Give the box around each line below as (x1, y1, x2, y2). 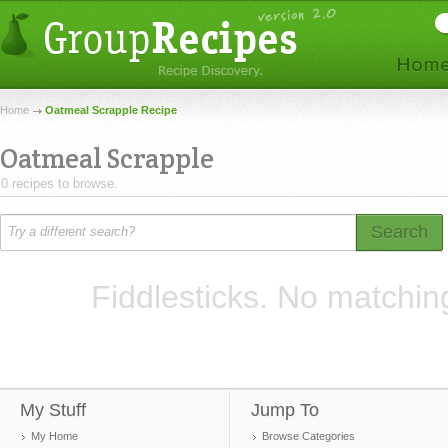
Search (371, 222, 428, 242)
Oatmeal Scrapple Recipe (45, 104, 177, 116)
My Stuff (20, 400, 86, 420)
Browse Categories (262, 430, 355, 442)
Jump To (251, 400, 319, 420)
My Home (31, 430, 78, 442)
